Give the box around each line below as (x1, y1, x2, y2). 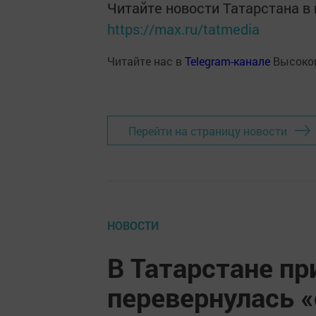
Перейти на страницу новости (128, 123, 287, 138)
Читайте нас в (107, 54, 185, 68)
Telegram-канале (185, 54, 270, 68)
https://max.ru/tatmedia (107, 20, 260, 38)
